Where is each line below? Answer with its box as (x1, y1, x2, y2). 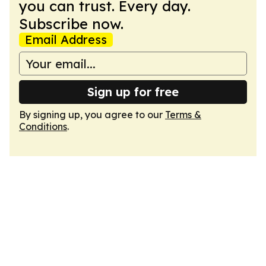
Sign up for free (87, 84, 179, 99)
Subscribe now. (19, 15, 123, 33)
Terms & (165, 109, 201, 121)
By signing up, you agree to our (19, 109, 165, 121)
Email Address (25, 32, 107, 47)
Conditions (19, 121, 67, 132)
